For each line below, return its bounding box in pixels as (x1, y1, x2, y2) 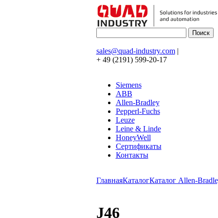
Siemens (115, 81, 142, 89)
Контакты (115, 151, 148, 159)
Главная (96, 176, 123, 184)
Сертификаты (115, 142, 162, 150)
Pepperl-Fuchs (115, 107, 160, 115)
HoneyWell (115, 133, 151, 142)
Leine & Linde (115, 125, 161, 133)
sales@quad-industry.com (96, 47, 175, 55)
